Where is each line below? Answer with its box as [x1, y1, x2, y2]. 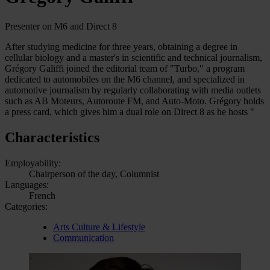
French [29, 190, 55, 201]
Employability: [5, 157, 61, 168]
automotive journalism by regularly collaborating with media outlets [5, 84, 261, 95]
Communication [53, 232, 114, 243]
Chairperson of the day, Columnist [29, 168, 159, 179]
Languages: [5, 179, 49, 190]
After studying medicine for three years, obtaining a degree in [5, 41, 237, 52]
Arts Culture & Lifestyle [53, 221, 145, 232]
